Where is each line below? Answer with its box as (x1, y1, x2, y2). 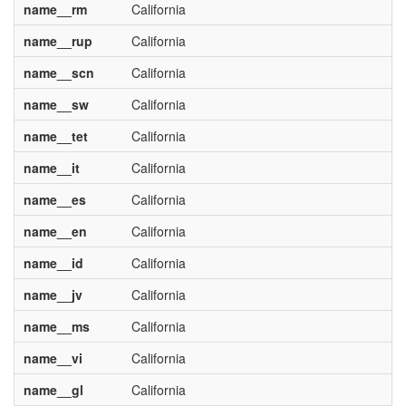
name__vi (23, 349, 82, 367)
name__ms (23, 317, 90, 335)
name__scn (23, 63, 94, 82)
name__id (23, 254, 83, 272)
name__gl (23, 381, 83, 399)
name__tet (23, 127, 88, 145)
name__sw (23, 95, 89, 113)
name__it (23, 159, 80, 177)
